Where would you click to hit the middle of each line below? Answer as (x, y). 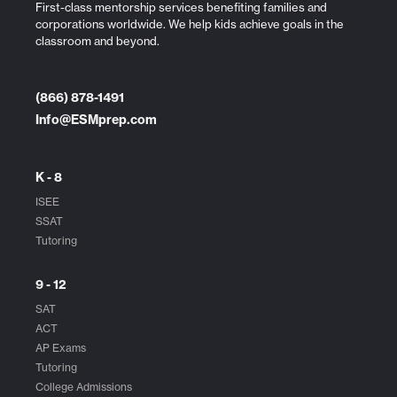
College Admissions (84, 387)
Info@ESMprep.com (96, 120)
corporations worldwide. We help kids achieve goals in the (190, 24)
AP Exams (61, 348)
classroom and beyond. (97, 41)
